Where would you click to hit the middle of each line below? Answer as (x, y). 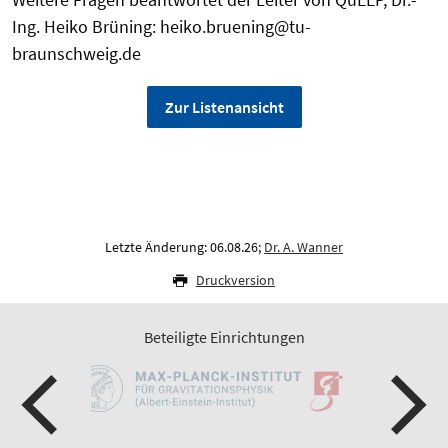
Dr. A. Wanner (303, 247)
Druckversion (235, 280)
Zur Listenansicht (224, 107)
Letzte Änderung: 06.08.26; (184, 247)
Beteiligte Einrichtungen (224, 337)
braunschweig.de (78, 53)
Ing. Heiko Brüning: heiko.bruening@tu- (161, 26)
